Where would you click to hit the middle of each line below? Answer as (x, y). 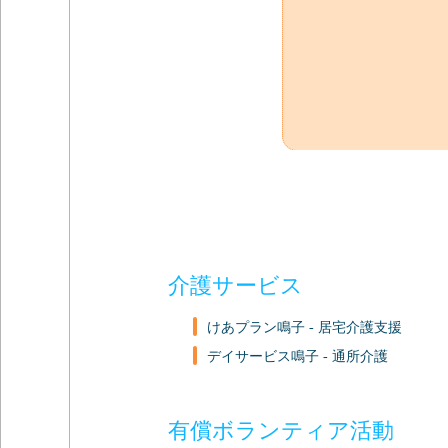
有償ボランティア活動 (281, 431)
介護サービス (235, 286)
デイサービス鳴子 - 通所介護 (297, 357)
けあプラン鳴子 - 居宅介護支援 (304, 328)
